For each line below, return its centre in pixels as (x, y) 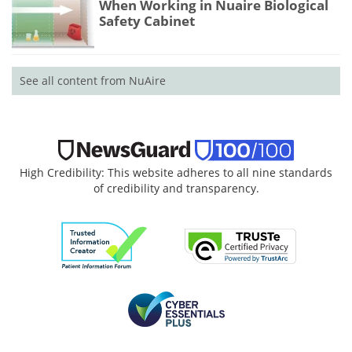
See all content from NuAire (93, 81)
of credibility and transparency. (176, 189)
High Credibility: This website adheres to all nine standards (176, 173)
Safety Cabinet (147, 20)
